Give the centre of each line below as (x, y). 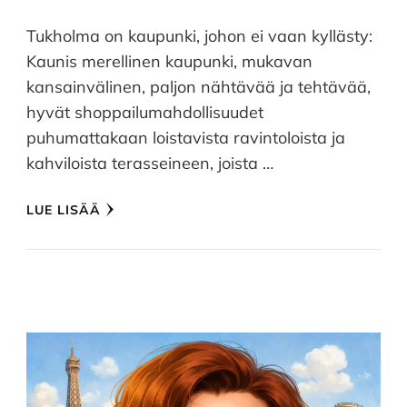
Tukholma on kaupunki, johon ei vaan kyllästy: (199, 35)
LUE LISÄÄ (64, 209)
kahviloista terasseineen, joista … (150, 163)
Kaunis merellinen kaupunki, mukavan (169, 61)
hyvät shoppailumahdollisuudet (145, 112)
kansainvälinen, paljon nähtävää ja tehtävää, (199, 86)
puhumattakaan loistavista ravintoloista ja (186, 137)
